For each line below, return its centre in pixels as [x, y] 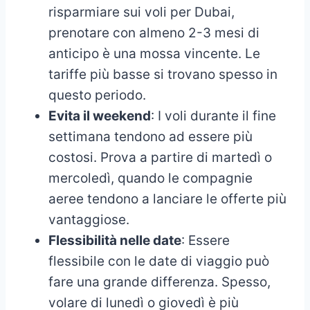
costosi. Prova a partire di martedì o [160, 157]
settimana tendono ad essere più [151, 136]
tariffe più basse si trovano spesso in [163, 74]
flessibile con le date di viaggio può [159, 261]
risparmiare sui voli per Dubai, [142, 12]
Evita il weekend [100, 116]
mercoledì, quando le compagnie [151, 178]
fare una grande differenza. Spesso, [159, 282]
